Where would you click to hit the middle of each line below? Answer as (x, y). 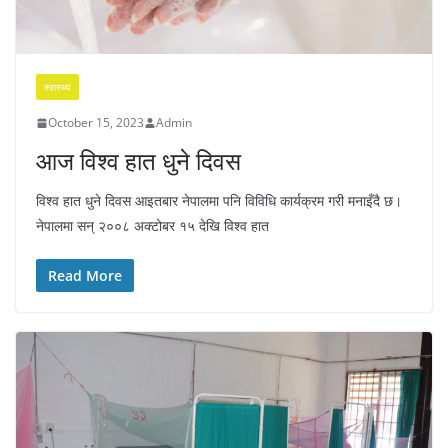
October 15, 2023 (96, 123)
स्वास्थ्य (57, 87)
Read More (85, 276)
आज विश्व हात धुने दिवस (138, 161)
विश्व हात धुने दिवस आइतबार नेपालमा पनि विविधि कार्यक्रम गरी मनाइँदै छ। (219, 201)
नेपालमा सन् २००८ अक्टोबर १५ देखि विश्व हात (152, 226)
